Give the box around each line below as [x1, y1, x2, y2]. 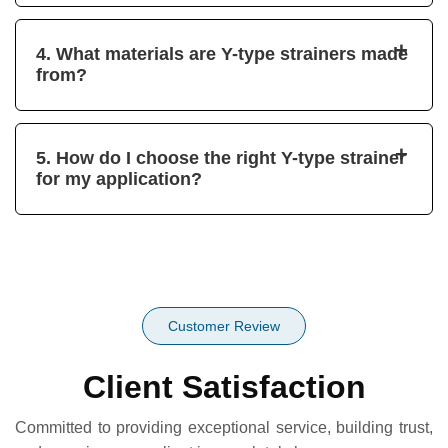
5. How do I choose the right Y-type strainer [36, 147, 406, 168]
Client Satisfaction [82, 368, 366, 405]
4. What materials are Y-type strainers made [36, 43, 408, 64]
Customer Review [168, 317, 280, 334]
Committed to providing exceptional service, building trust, [15, 418, 433, 436]
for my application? [36, 168, 202, 189]
